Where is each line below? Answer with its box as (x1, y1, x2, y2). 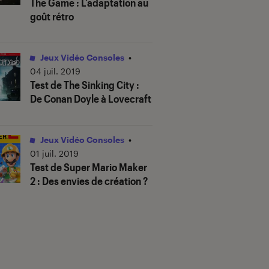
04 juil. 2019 (30, 66, 80, 77)
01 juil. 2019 (30, 148, 79, 159)
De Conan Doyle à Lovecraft (30, 92, 151, 106)
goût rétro (30, 10, 74, 23)
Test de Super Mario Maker (30, 160, 147, 174)
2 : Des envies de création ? (30, 174, 148, 188)
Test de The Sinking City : (30, 78, 139, 92)
